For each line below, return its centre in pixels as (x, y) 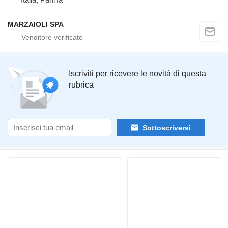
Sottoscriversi (167, 127)
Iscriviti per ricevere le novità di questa (137, 74)
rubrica (81, 85)
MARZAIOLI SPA (36, 25)
